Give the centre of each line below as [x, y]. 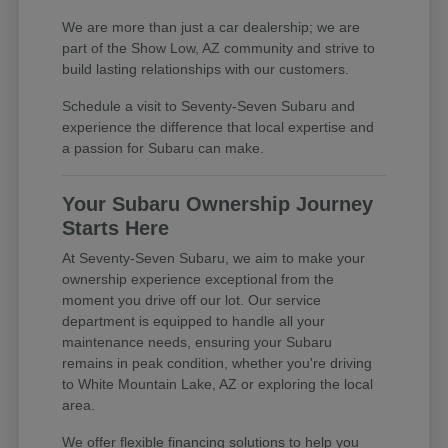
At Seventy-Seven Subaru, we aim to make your [214, 257]
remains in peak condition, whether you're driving [217, 362]
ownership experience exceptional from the [198, 278]
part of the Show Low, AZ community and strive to [219, 47]
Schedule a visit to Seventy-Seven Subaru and [209, 105]
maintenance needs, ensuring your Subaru [197, 341]
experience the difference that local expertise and [218, 126]
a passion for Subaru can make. [163, 147]
